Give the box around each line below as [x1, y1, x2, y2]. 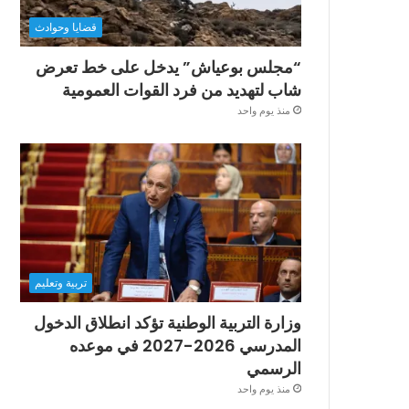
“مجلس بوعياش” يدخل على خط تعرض [36, 56, 301, 79]
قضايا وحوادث [35, 20, 98, 35]
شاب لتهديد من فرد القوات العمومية [62, 79, 301, 102]
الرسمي [246, 357, 301, 381]
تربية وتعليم [35, 276, 88, 290]
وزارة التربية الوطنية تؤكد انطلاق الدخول [34, 311, 301, 335]
